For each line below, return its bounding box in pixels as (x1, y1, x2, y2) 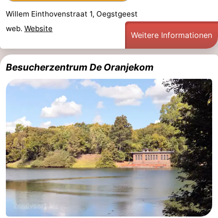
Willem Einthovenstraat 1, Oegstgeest (6, 9, 138, 19)
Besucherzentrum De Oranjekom (6, 61, 154, 73)
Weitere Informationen (131, 30, 212, 40)
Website (24, 24, 53, 34)
